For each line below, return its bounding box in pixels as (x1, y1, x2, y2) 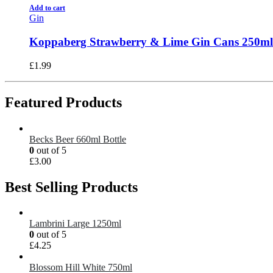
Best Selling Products (5, 179, 138, 195)
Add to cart (29, 4, 65, 13)
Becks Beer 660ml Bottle (29, 133, 126, 144)
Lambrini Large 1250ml (29, 218, 121, 229)
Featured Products (5, 94, 122, 110)
